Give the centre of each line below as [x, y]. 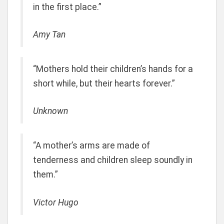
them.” [45, 175]
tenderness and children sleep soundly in [113, 160]
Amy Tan [49, 34]
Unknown [50, 111]
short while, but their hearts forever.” [104, 83]
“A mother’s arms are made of [91, 146]
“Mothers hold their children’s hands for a [113, 69]
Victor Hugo [56, 202]
